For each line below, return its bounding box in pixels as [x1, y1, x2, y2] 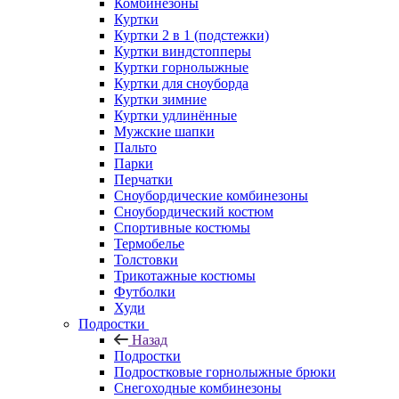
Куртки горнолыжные [114, 59, 248, 75]
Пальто [114, 139, 157, 155]
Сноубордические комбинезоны [114, 187, 308, 203]
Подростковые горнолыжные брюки [114, 363, 336, 379]
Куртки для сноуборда [114, 75, 248, 91]
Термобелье [114, 235, 184, 251]
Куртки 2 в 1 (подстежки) [114, 27, 269, 43]
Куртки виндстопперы [114, 43, 251, 59]
